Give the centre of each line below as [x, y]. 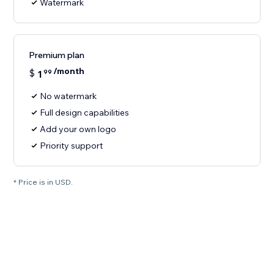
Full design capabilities [85, 113]
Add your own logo [78, 129]
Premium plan [57, 55]
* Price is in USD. [43, 182]
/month [69, 71]
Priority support [72, 146]
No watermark [68, 96]
